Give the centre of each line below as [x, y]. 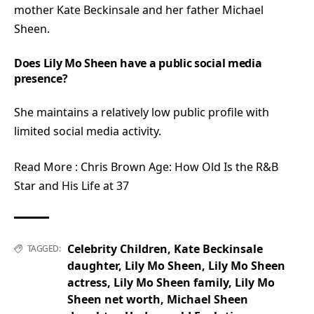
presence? [41, 78]
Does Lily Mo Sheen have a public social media [138, 63]
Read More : [47, 166]
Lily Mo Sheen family [171, 282]
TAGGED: [43, 248]
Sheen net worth [114, 299]
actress [87, 282]
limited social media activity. [88, 131]
